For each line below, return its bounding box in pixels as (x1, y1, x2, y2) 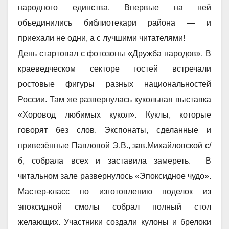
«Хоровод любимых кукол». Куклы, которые (18, 110, 211, 119)
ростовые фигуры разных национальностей (18, 79, 211, 88)
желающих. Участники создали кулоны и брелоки (18, 217, 211, 226)
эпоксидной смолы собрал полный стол (18, 202, 211, 211)
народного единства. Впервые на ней (18, 3, 211, 12)
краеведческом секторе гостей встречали (18, 64, 211, 73)
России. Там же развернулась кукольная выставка (18, 95, 211, 104)
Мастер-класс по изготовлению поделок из (18, 187, 211, 196)
